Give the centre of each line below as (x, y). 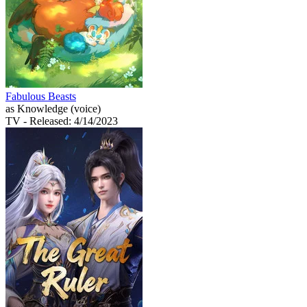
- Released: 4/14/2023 (71, 121)
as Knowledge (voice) (53, 108)
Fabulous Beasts (41, 96)
